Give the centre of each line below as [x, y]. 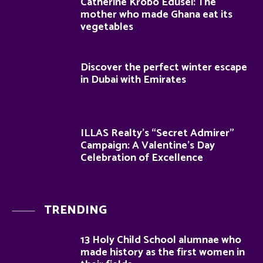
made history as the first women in [163, 253]
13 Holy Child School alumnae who [161, 240]
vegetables [107, 27]
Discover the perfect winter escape [164, 68]
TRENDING [75, 211]
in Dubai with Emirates [133, 80]
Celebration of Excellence [142, 158]
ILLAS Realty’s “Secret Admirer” [157, 134]
